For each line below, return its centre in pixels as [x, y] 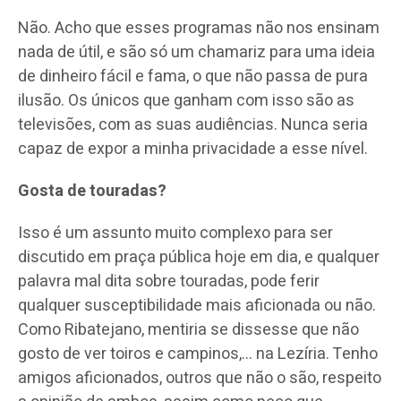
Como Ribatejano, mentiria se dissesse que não [188, 329]
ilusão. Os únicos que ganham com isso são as [186, 100]
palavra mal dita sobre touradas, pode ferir [169, 281]
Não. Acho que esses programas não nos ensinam [199, 28]
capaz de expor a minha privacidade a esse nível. [193, 149]
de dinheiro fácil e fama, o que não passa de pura [193, 76]
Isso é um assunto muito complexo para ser [175, 233]
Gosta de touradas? [92, 191]
